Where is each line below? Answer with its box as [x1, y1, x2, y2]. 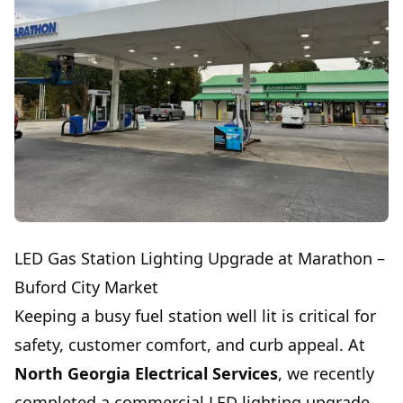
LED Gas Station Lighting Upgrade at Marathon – [14, 247, 385, 270]
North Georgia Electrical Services [14, 363, 278, 385]
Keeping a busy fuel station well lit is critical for [14, 305, 376, 327]
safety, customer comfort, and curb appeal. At [14, 334, 365, 356]
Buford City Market [14, 276, 158, 299]
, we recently [278, 363, 374, 385]
